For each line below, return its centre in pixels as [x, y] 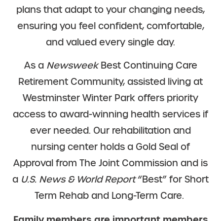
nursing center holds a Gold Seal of [110, 147]
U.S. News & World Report [78, 180]
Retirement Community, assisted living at [110, 82]
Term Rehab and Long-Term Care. [110, 196]
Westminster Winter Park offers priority [110, 98]
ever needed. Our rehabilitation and [110, 131]
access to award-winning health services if [110, 115]
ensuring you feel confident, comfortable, [110, 26]
